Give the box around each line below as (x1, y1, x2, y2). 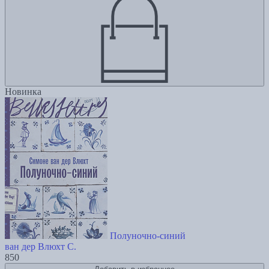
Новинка (5, 86, 41, 97)
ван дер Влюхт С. (5, 241, 76, 252)
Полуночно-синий (110, 231, 186, 241)
